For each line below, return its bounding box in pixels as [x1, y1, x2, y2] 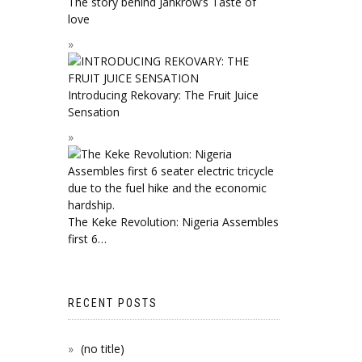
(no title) [80, 340, 124, 356]
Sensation [67, 103, 120, 120]
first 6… [67, 230, 107, 246]
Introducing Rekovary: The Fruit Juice [67, 86, 259, 103]
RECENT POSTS [67, 296, 158, 309]
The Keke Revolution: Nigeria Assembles [67, 213, 279, 229]
